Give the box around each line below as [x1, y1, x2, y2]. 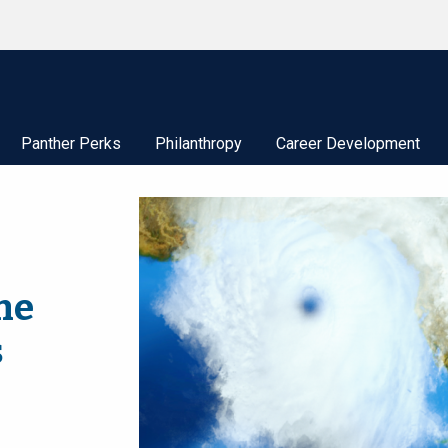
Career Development [276, 134, 420, 153]
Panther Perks [21, 134, 121, 153]
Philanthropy [155, 134, 242, 153]
